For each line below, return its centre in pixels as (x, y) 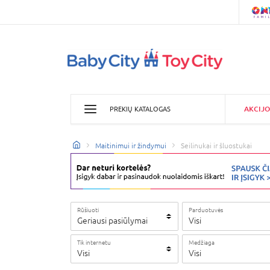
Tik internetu (94, 242)
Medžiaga (202, 242)
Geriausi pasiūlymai (112, 221)
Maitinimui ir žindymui (131, 146)
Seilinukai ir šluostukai (216, 146)
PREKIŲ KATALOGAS (140, 109)
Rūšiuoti (88, 210)
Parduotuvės (206, 210)
